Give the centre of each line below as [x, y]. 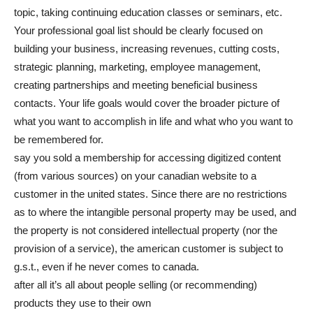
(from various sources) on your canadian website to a [135, 176]
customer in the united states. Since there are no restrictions [151, 194]
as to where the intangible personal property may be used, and [155, 212]
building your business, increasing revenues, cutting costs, [147, 49]
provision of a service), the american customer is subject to [148, 248]
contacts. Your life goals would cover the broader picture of [147, 103]
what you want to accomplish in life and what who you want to [153, 121]
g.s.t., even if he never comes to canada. [107, 267]
